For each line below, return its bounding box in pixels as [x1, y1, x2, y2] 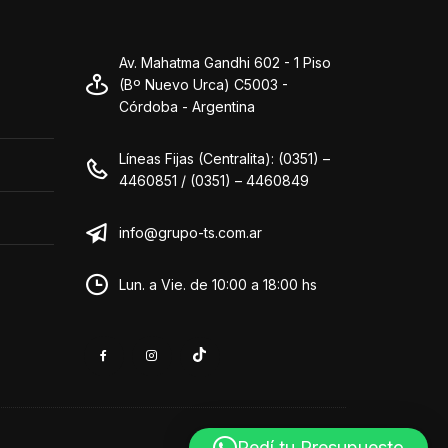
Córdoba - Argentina [118, 97, 255, 115]
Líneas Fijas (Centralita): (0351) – [118, 149, 330, 167]
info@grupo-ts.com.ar [118, 223, 262, 241]
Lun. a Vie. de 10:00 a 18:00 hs [118, 275, 317, 293]
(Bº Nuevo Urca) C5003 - [118, 75, 288, 93]
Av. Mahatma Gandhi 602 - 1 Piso [118, 53, 331, 71]
